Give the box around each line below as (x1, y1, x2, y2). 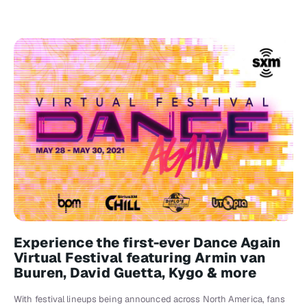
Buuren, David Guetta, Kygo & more (14, 263, 257, 282)
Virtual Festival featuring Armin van (14, 248, 266, 267)
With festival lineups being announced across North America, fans (14, 293, 286, 305)
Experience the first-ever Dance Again (14, 233, 281, 251)
